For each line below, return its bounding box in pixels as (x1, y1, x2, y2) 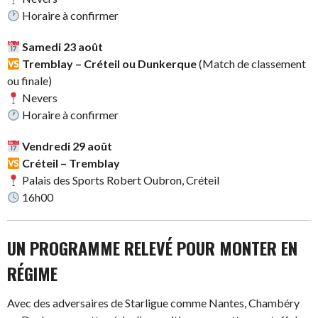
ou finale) (7, 74, 52, 87)
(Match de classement (197, 57, 307, 70)
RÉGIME (7, 261, 57, 286)
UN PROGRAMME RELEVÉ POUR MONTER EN (7, 235, 297, 261)
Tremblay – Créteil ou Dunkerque (22, 57, 197, 70)
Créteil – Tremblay (22, 156, 121, 170)
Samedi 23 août (22, 40, 104, 53)
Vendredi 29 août (22, 139, 113, 153)
